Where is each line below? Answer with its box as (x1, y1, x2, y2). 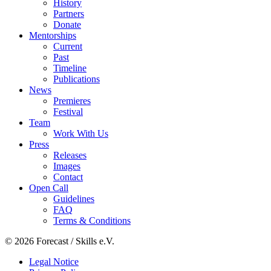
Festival (53, 106, 83, 117)
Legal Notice (29, 256, 79, 267)
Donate (53, 19, 81, 30)
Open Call (29, 182, 68, 193)
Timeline (53, 62, 87, 73)
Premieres (53, 95, 91, 106)
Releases (53, 149, 87, 160)
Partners (53, 8, 84, 19)
